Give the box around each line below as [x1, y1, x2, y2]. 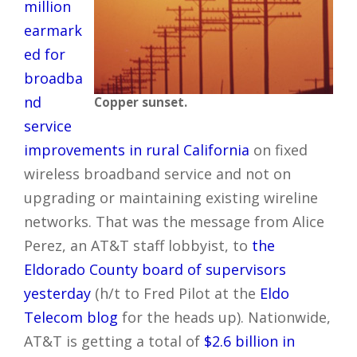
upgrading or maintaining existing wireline [24, 188, 318, 207]
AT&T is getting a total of [24, 331, 204, 351]
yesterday [24, 284, 91, 303]
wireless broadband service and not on [24, 164, 291, 183]
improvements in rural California [24, 140, 249, 159]
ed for [24, 45, 65, 64]
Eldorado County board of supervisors [24, 260, 286, 279]
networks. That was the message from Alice [24, 212, 324, 231]
